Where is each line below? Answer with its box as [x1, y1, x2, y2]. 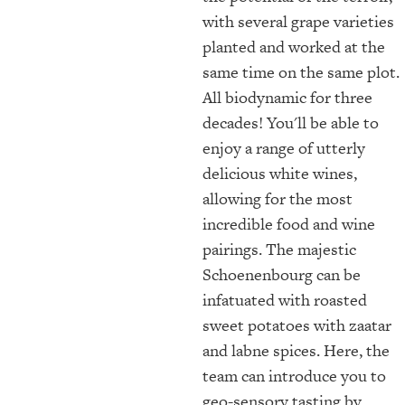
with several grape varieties [202, 9, 394, 33]
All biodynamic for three [202, 85, 372, 108]
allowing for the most [202, 186, 353, 210]
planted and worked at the [202, 34, 385, 58]
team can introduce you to [202, 363, 386, 387]
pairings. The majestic [202, 237, 356, 260]
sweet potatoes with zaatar [202, 313, 391, 336]
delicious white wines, [202, 161, 357, 184]
